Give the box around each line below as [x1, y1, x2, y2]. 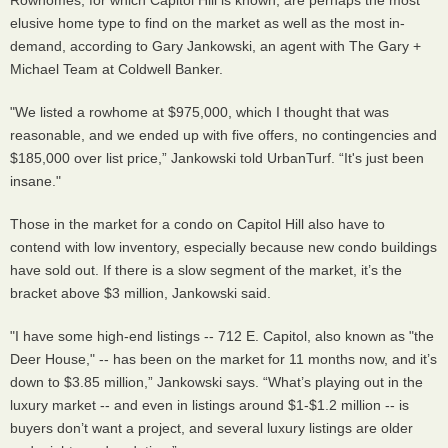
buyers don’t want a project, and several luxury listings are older [10, 419, 413, 436]
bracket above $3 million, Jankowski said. [10, 284, 271, 301]
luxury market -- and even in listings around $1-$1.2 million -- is [10, 396, 409, 413]
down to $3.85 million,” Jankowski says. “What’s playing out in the [10, 373, 423, 390]
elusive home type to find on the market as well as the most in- [10, 14, 405, 31]
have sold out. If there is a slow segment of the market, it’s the [10, 261, 402, 278]
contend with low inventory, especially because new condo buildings [10, 238, 437, 255]
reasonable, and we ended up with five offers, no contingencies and [10, 126, 437, 143]
